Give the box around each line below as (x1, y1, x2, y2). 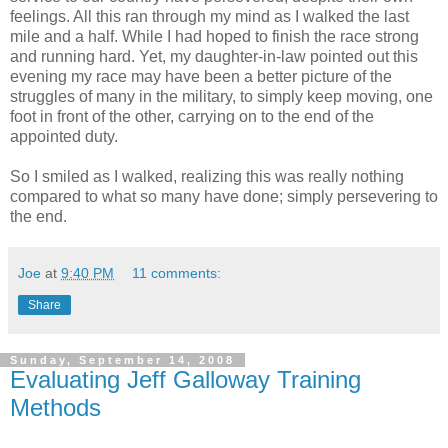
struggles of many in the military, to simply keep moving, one (10, 88, 433, 106)
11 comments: (132, 265, 222, 282)
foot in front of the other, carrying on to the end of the (10, 108, 374, 126)
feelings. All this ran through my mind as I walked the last (10, 8, 409, 26)
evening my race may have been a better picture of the (10, 68, 392, 86)
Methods (10, 394, 101, 422)
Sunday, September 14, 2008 (10, 354, 235, 367)
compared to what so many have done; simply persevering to (10, 188, 438, 206)
